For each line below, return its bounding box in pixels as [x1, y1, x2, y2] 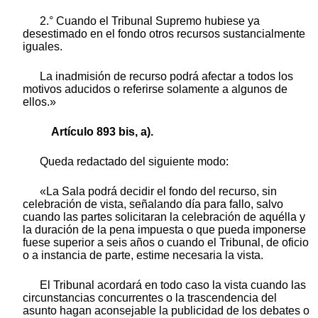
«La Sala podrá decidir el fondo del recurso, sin [40, 185, 277, 198]
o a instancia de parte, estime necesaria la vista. [23, 249, 263, 262]
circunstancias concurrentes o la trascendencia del [23, 292, 277, 305]
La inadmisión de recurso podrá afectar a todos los [40, 70, 293, 83]
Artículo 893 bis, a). [51, 126, 153, 138]
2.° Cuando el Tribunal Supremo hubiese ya [40, 15, 260, 28]
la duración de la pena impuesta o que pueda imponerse [23, 224, 306, 236]
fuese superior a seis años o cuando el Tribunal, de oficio [23, 236, 309, 249]
